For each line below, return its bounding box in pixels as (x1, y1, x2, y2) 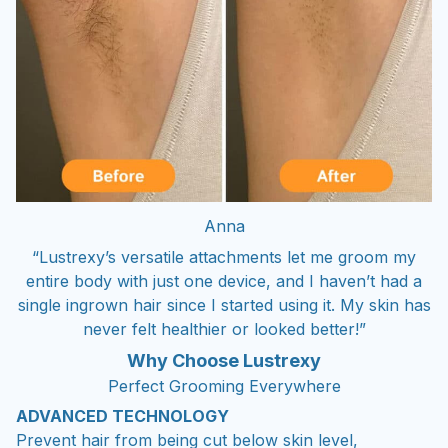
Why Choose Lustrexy (127, 349, 321, 371)
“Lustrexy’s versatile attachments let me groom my (32, 246, 416, 267)
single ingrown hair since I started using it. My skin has (17, 294, 431, 315)
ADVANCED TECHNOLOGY (16, 406, 229, 427)
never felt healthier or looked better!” (82, 318, 366, 339)
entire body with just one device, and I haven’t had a (26, 270, 422, 291)
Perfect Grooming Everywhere (107, 375, 341, 396)
